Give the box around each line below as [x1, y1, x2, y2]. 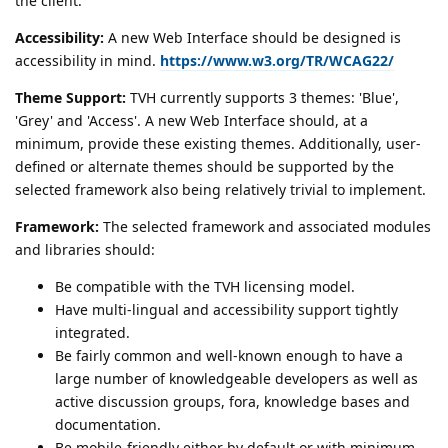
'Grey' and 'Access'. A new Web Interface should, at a [15, 111, 368, 131]
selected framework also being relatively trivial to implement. [15, 180, 426, 200]
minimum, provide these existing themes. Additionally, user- [15, 134, 421, 154]
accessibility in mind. [15, 51, 160, 71]
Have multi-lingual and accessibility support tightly [55, 300, 398, 320]
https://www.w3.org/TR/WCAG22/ [160, 51, 394, 71]
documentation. [55, 415, 161, 435]
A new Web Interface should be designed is [104, 28, 401, 48]
